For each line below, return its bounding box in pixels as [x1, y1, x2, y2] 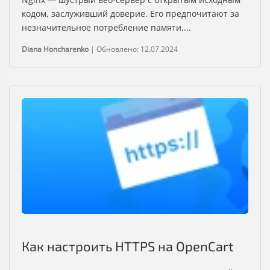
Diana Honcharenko [22, 44, 89, 55]
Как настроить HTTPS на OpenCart [22, 238, 233, 254]
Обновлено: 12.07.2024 [96, 44, 178, 55]
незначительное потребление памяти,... [22, 22, 191, 34]
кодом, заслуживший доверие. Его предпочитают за [22, 8, 239, 20]
